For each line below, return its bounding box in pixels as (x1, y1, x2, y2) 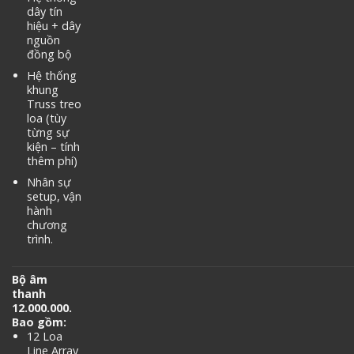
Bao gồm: (12, 314, 66, 330)
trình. (26, 231, 53, 247)
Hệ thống (26, 67, 77, 83)
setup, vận (26, 188, 81, 204)
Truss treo (26, 96, 81, 111)
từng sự (26, 124, 70, 140)
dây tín (26, 4, 62, 20)
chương (26, 217, 67, 232)
